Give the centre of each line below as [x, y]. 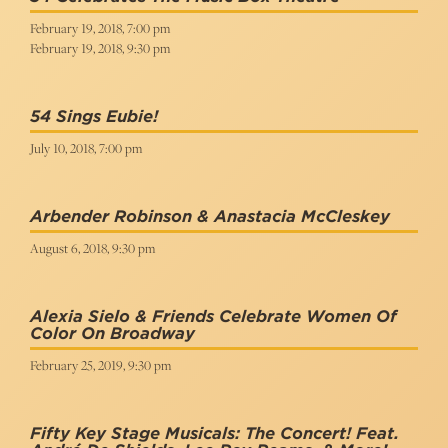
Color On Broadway [112, 333]
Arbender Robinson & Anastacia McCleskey [210, 216]
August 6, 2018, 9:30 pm [92, 248]
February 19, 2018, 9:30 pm [100, 48]
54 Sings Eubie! [94, 116]
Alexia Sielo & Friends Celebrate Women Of [213, 316]
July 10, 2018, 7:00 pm [86, 148]
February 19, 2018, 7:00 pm [100, 28]
